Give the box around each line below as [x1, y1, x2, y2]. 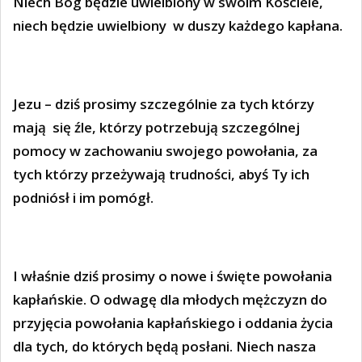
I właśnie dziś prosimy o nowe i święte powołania [13, 266, 332, 285]
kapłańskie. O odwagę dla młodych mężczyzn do [13, 289, 327, 309]
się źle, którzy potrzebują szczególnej [53, 117, 300, 137]
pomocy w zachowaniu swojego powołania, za [13, 141, 318, 160]
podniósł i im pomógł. [13, 187, 154, 207]
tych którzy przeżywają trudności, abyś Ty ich [13, 164, 309, 183]
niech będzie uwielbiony [13, 15, 166, 35]
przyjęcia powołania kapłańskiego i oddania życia [13, 313, 333, 332]
